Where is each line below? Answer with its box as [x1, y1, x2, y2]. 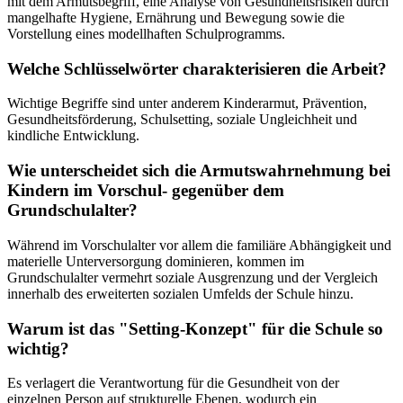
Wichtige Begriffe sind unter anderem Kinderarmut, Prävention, [7, 95, 367, 112]
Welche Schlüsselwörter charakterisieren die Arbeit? [7, 58, 387, 78]
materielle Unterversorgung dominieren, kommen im [7, 253, 304, 269]
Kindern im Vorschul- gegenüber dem [7, 181, 284, 201]
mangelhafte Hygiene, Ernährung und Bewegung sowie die [7, 10, 345, 26]
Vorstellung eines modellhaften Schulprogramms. [7, 26, 285, 42]
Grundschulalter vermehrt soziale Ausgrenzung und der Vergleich [7, 269, 378, 285]
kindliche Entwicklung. [7, 128, 139, 144]
